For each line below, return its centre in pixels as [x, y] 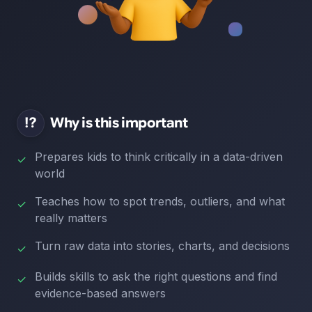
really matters [71, 218]
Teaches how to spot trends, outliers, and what [160, 201]
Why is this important [119, 123]
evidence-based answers [100, 293]
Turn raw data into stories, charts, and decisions [162, 246]
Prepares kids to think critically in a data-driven [159, 157]
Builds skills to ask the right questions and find [156, 276]
